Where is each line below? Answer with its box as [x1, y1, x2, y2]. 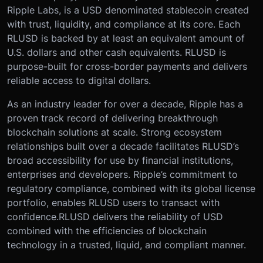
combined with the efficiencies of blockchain [7, 224, 207, 237]
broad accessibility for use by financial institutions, [7, 154, 233, 166]
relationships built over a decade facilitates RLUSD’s [7, 140, 239, 152]
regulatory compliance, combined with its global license [7, 182, 255, 194]
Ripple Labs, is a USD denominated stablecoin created [7, 4, 249, 16]
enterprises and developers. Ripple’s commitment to [7, 168, 238, 180]
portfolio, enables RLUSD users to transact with [7, 196, 220, 208]
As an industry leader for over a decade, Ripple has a [7, 97, 243, 110]
